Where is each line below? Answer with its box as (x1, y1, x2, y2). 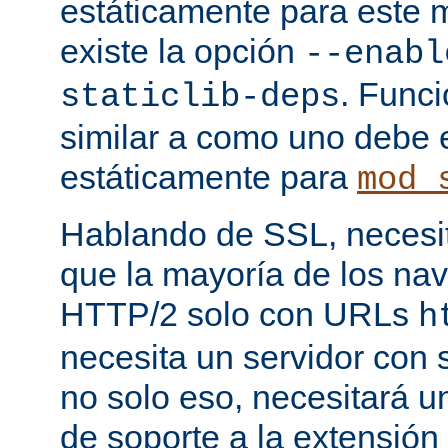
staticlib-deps (60, 78, 340, 117)
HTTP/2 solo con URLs (60, 295, 418, 334)
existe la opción (60, 32, 304, 71)
